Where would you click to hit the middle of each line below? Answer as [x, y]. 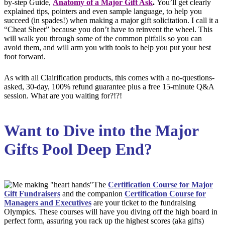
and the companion [92, 193]
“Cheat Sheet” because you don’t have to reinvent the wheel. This [108, 29]
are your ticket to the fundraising [145, 202]
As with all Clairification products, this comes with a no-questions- [109, 77]
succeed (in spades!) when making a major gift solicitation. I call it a [111, 20]
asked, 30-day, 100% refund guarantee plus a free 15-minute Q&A [109, 86]
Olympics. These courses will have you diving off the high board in [111, 211]
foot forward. [25, 56]
